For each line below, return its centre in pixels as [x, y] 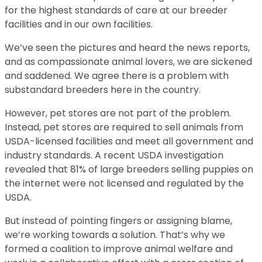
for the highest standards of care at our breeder [116, 10]
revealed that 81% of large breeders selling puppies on [129, 169]
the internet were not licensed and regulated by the [124, 183]
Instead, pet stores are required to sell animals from [124, 127]
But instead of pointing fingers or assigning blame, [118, 221]
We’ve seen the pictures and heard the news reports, [127, 48]
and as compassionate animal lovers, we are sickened [128, 62]
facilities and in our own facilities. [79, 24]
